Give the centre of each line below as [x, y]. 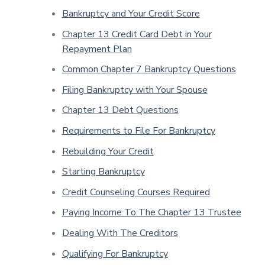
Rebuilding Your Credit [108, 151]
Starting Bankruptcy [103, 172]
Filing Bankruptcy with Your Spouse [135, 90]
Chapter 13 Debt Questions [120, 110]
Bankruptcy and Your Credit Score [131, 13]
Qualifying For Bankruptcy [115, 253]
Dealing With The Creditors [120, 233]
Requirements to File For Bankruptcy [138, 130]
